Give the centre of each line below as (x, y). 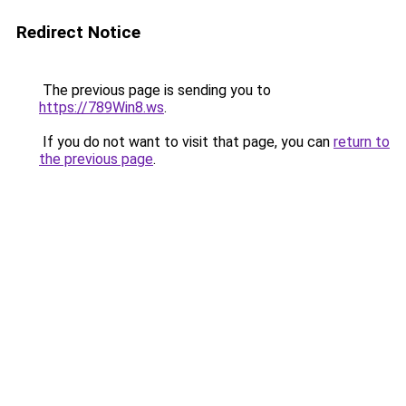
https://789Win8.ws (101, 107)
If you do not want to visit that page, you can (186, 142)
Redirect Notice (78, 32)
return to (362, 142)
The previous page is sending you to (155, 90)
